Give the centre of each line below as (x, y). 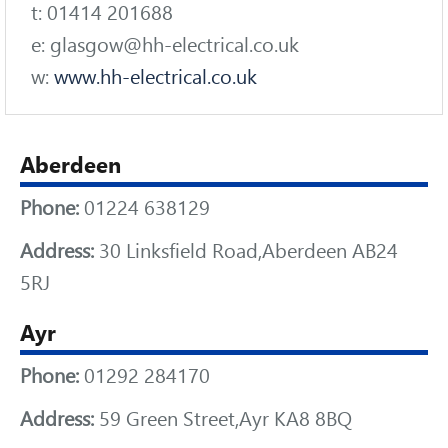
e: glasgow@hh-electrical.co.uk (165, 45)
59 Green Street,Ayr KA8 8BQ (223, 419)
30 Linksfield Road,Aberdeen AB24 (246, 251)
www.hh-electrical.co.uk (155, 77)
